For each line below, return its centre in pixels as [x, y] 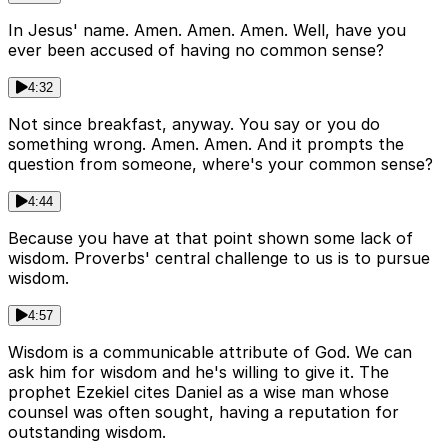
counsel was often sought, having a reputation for [203, 411]
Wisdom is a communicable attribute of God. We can [210, 351]
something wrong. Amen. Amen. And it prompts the [206, 143]
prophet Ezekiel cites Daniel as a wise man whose [198, 391]
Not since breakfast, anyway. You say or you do [194, 123]
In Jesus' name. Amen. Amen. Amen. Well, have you [207, 29]
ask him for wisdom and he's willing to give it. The [198, 371]
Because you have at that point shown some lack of [210, 237]
